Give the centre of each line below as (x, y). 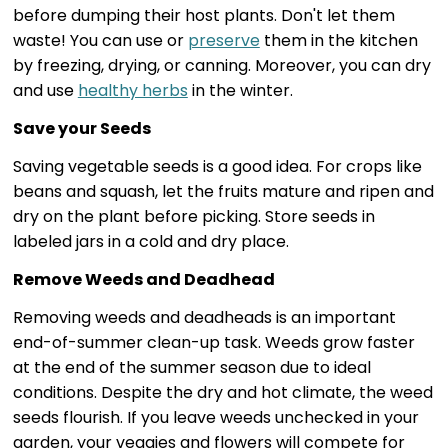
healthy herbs (132, 90)
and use (45, 90)
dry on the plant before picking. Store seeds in (193, 216)
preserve (223, 40)
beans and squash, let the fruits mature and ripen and (223, 191)
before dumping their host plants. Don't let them (203, 15)
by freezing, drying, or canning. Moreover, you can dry (221, 65)
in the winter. (240, 90)
